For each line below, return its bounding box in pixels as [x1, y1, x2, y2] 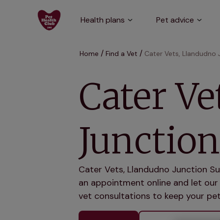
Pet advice [156, 15, 194, 25]
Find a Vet [106, 49, 137, 58]
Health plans [81, 15, 125, 25]
